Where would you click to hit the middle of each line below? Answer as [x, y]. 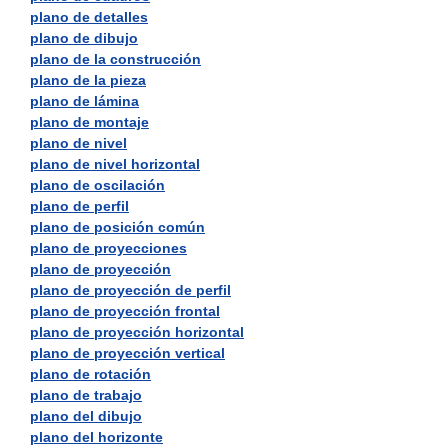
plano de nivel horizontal [115, 164]
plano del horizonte [96, 437]
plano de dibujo [84, 38]
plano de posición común [117, 227]
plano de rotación [90, 374]
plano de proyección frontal [125, 311]
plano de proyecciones [108, 248]
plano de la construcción [115, 59]
